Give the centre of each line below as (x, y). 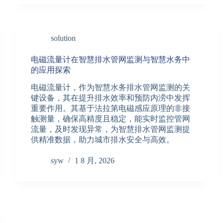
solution (63, 38)
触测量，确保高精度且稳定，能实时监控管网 (111, 119)
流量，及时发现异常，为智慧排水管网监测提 (111, 129)
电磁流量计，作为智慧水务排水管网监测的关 (111, 88)
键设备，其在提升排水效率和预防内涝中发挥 (111, 98)
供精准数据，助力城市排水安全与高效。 (103, 140)
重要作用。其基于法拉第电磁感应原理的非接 (111, 109)
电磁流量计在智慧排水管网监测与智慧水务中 (111, 59)
